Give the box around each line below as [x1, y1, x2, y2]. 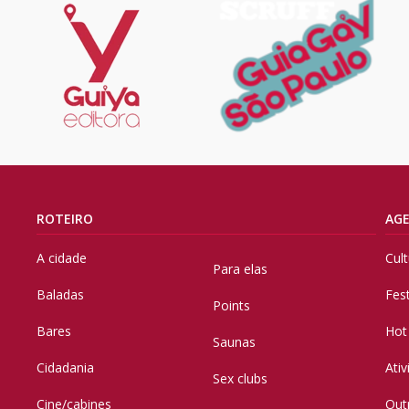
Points [213, 297, 251, 315]
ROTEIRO [37, 210, 93, 228]
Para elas [213, 260, 268, 278]
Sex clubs [213, 370, 268, 388]
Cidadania [37, 359, 94, 377]
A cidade [37, 249, 87, 267]
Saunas [213, 333, 257, 351]
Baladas [37, 286, 84, 304]
